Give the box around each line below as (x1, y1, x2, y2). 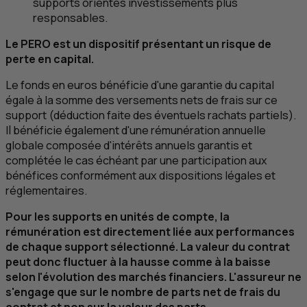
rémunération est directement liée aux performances (5, 224, 295, 240)
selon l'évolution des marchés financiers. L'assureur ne (5, 269, 302, 285)
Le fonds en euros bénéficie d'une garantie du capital (5, 77, 274, 93)
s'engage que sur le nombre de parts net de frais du (5, 284, 280, 300)
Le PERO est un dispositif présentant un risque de (5, 36, 271, 52)
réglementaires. (5, 183, 87, 199)
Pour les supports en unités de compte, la (5, 209, 230, 225)
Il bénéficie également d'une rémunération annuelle (5, 123, 266, 138)
